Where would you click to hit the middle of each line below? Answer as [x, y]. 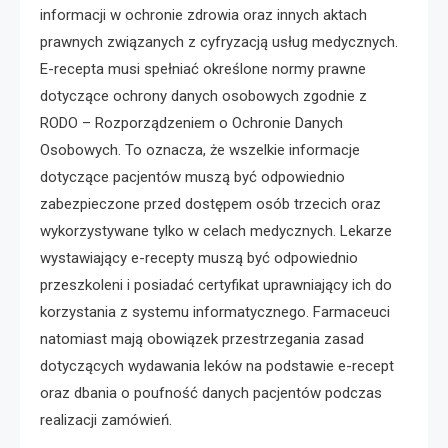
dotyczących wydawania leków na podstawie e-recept [217, 365]
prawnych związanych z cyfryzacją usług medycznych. [219, 41]
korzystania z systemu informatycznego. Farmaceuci [215, 311]
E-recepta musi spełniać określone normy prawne [203, 68]
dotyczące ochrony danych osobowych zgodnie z [203, 95]
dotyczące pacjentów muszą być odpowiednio [192, 176]
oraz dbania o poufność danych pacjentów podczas [211, 392]
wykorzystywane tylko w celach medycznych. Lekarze [216, 230]
